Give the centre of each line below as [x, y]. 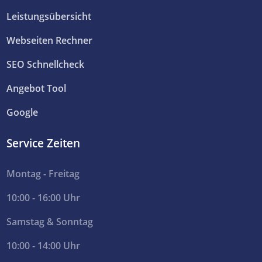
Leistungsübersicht [49, 16]
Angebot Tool [37, 88]
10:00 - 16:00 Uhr [44, 197]
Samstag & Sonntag [50, 221]
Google [23, 112]
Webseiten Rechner [50, 40]
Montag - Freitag [43, 173]
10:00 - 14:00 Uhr [44, 245]
